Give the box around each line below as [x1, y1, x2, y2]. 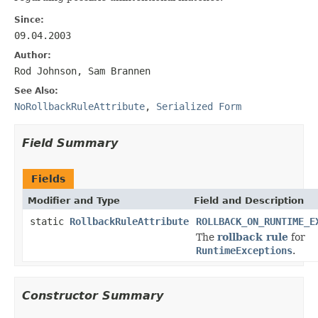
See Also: [14, 85, 58, 96]
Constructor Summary [22, 288, 163, 302]
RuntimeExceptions [196, 244, 292, 256]
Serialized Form [156, 100, 241, 112]
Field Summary [22, 136, 118, 150]
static [30, 215, 70, 227]
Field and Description [194, 194, 304, 206]
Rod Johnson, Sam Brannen [14, 65, 150, 77]
